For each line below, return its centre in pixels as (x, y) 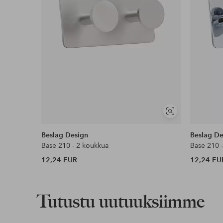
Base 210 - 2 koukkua (75, 145)
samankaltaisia (190, 123)
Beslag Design (65, 135)
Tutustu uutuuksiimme (120, 201)
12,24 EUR (59, 160)
